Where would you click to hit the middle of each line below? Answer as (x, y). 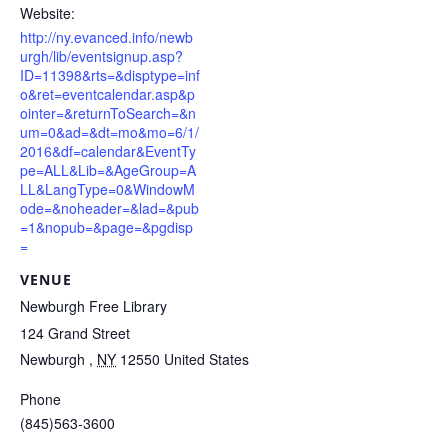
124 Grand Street (75, 333)
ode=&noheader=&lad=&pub (109, 208)
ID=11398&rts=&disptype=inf (110, 75)
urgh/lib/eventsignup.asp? (101, 56)
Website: (47, 13)
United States (206, 359)
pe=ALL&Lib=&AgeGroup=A (108, 170)
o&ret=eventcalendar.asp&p (107, 94)
